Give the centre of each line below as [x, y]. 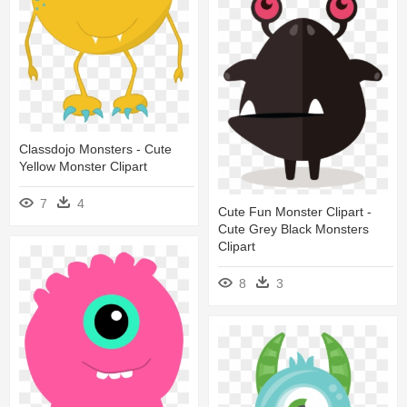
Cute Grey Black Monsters [293, 229]
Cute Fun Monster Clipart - [295, 212]
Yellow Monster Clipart [83, 166]
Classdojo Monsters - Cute [95, 149]
